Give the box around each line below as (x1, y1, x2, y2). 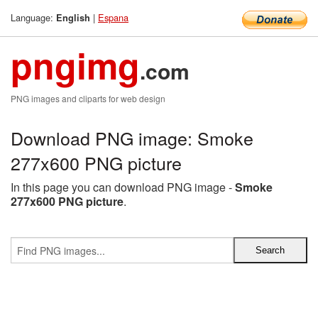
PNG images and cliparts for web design (11, 92, 165, 104)
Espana (98, 11, 128, 24)
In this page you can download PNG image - (11, 179, 235, 195)
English (56, 11, 90, 24)
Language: (11, 11, 56, 24)
